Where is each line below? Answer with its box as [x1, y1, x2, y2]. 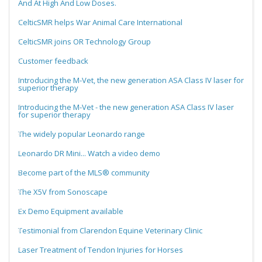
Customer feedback [18, 56, 88, 67]
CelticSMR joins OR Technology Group [18, 36, 151, 47]
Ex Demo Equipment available [18, 206, 123, 217]
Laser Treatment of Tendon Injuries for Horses [18, 244, 183, 256]
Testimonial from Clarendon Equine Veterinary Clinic [18, 225, 202, 236]
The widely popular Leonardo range [18, 129, 145, 140]
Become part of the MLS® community [18, 167, 150, 178]
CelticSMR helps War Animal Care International [18, 17, 182, 28]
